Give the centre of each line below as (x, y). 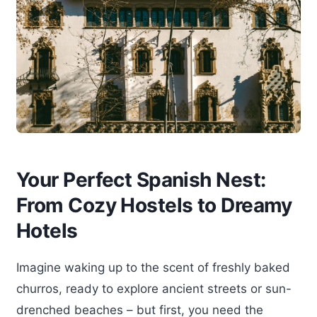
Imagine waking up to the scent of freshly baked (153, 268)
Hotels (47, 231)
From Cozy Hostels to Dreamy (154, 206)
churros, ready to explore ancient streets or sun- (154, 289)
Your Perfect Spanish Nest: (141, 180)
